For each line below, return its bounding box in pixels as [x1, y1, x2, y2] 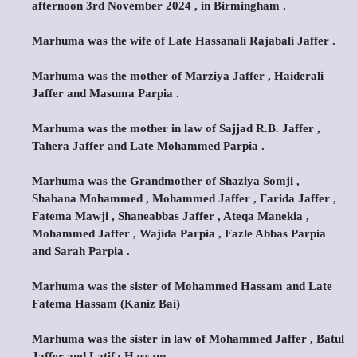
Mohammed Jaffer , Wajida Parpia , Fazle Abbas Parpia [32, 227, 326, 240]
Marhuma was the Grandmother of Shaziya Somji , [32, 175, 300, 187]
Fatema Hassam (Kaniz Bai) [32, 297, 180, 310]
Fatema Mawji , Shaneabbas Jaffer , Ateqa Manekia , [32, 210, 309, 222]
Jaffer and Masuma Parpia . [32, 87, 179, 100]
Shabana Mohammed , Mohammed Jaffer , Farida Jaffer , [32, 192, 336, 205]
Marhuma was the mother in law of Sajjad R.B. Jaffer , [32, 122, 320, 135]
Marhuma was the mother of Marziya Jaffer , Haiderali [32, 69, 324, 82]
